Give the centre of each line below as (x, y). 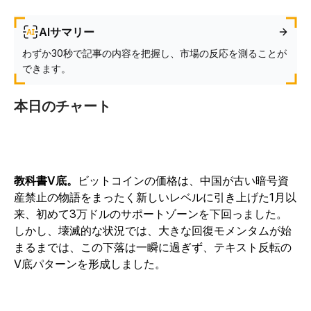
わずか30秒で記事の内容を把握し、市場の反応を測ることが (154, 53)
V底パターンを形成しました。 (90, 264)
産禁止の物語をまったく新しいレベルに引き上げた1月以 (155, 197)
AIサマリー (67, 32)
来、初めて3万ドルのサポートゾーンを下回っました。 (151, 214)
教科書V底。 (46, 180)
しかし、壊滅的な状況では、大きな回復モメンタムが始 (153, 230)
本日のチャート (62, 106)
